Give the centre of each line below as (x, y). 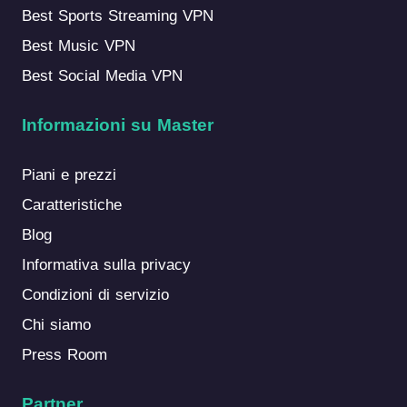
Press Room (64, 355)
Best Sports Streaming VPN (117, 16)
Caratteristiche (71, 205)
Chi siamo (56, 325)
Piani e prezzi (69, 175)
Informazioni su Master (117, 125)
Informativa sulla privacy (106, 265)
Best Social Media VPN (102, 76)
